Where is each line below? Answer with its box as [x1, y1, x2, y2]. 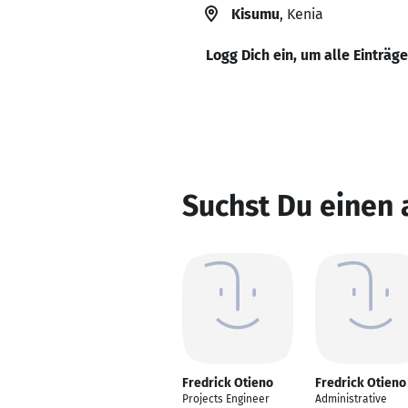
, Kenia [280, 5, 323, 23]
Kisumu [231, 5, 280, 23]
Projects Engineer [182, 393, 270, 405]
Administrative [315, 393, 387, 405]
